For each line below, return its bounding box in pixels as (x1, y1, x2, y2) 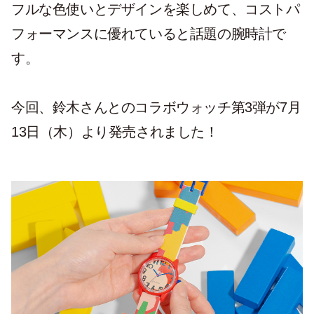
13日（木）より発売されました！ (11, 124, 219, 140)
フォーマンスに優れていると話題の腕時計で (11, 26, 287, 42)
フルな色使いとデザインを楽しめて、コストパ (11, 1, 300, 18)
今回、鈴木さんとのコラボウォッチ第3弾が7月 (11, 100, 301, 116)
